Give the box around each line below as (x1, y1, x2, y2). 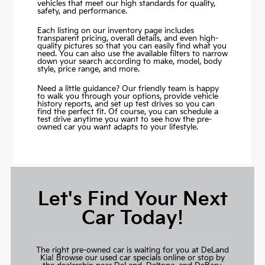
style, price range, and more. (37, 64, 140, 75)
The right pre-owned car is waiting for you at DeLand (36, 245, 229, 256)
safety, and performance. (37, 7, 127, 17)
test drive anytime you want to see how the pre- (37, 115, 212, 125)
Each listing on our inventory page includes (37, 26, 194, 36)
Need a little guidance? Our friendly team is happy (37, 84, 219, 94)
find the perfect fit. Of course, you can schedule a (37, 107, 218, 117)
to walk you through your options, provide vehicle (37, 92, 218, 102)
